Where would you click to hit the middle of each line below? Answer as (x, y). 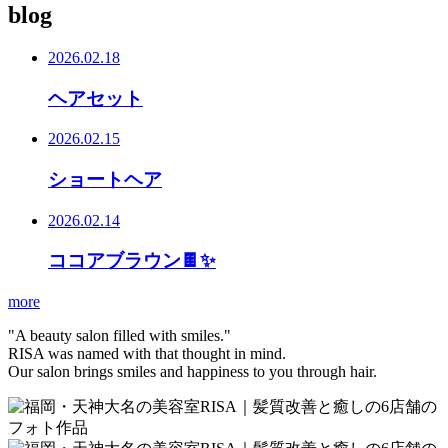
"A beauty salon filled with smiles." (119, 336)
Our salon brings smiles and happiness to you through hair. (192, 372)
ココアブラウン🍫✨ (132, 261)
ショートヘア (105, 179)
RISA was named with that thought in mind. (147, 354)
